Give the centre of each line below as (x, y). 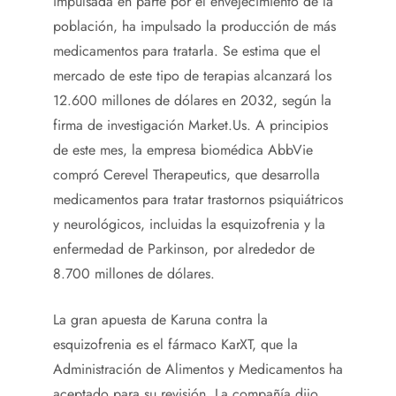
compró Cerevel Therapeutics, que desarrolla (187, 175)
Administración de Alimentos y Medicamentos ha (198, 369)
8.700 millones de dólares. (134, 274)
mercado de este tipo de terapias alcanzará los (192, 76)
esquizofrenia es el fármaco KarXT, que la (175, 345)
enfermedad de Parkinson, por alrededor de (184, 249)
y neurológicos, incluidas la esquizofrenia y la (189, 225)
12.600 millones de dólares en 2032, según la (192, 101)
